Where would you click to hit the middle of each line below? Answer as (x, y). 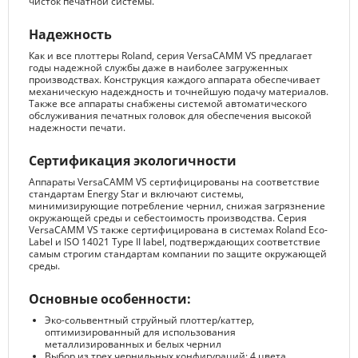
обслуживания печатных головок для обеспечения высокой (170, 116)
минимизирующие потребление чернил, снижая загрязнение (177, 206)
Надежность (70, 35)
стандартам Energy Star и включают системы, (136, 194)
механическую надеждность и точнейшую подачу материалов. (179, 92)
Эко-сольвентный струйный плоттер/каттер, (149, 320)
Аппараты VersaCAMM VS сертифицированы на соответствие (174, 182)
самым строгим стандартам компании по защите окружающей (178, 254)
